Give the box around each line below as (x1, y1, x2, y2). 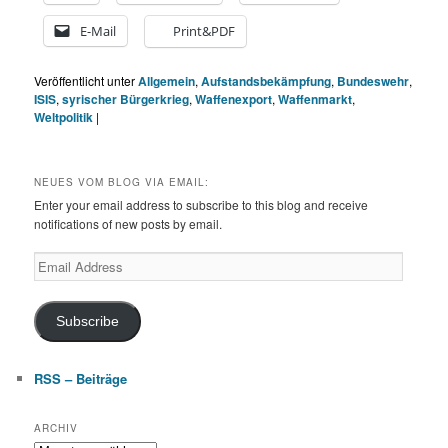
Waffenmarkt (278, 90, 353, 109)
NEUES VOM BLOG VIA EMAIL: (34, 174, 210, 189)
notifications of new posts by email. (34, 214, 223, 232)
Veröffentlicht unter (34, 72, 136, 90)
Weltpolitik (34, 108, 94, 127)
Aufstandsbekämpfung (201, 72, 332, 91)
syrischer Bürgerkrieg (62, 90, 190, 109)
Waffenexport (195, 90, 273, 109)
